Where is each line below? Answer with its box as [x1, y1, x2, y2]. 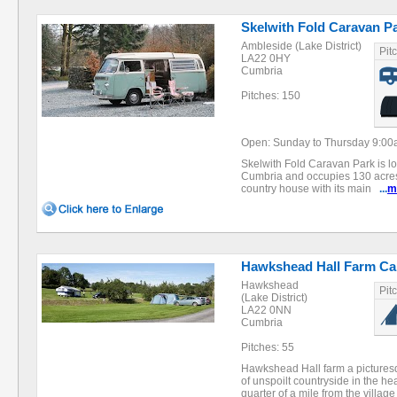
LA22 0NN [241, 304, 292, 316]
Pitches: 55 [241, 341, 294, 354]
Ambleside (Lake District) [241, 40, 362, 52]
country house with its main [241, 183, 379, 195]
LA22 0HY [241, 52, 291, 65]
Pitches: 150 [241, 90, 300, 102]
